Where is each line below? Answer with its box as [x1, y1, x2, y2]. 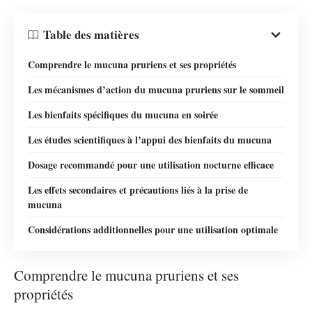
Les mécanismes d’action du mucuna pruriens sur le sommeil [28, 81, 284, 97]
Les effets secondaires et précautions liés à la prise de [28, 182, 248, 197]
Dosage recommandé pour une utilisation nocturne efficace [28, 157, 274, 172]
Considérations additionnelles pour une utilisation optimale [28, 221, 278, 237]
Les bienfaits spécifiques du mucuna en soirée [28, 107, 218, 122]
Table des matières [43, 26, 139, 43]
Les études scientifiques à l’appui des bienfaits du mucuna [28, 132, 272, 147]
